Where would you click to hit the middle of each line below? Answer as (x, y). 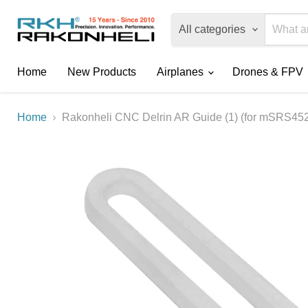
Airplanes (181, 72)
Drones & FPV (269, 72)
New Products (102, 72)
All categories (212, 29)
